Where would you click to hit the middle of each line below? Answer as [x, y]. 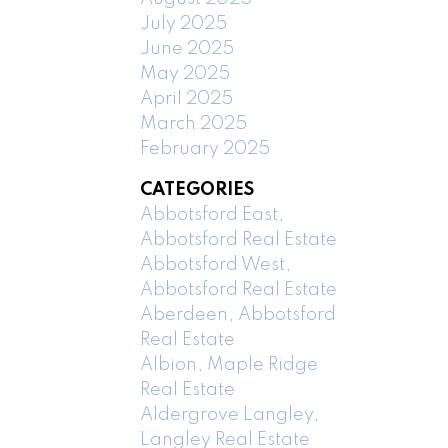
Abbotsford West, [216, 264]
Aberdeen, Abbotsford [238, 314]
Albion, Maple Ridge [229, 364]
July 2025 [184, 23]
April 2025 [187, 98]
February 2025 [205, 148]
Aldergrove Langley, [230, 414]
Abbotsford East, [212, 214]
